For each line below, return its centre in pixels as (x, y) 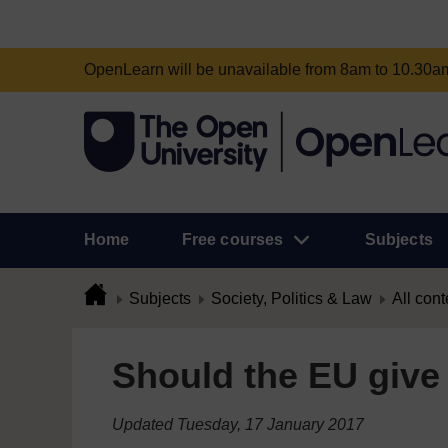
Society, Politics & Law (291, 298)
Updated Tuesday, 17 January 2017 (238, 424)
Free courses (232, 239)
